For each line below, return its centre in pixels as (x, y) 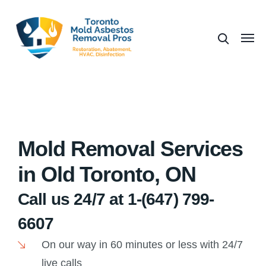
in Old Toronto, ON (107, 175)
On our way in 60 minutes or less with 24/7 (142, 245)
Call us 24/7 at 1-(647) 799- (116, 199)
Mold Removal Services (131, 149)
